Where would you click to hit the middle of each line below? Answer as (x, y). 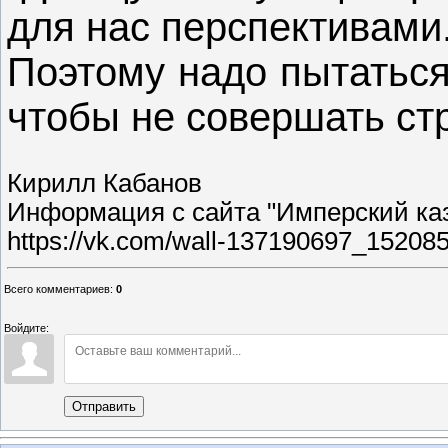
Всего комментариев (57, 289)
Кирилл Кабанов (104, 183)
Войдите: (26, 328)
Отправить (104, 407)
